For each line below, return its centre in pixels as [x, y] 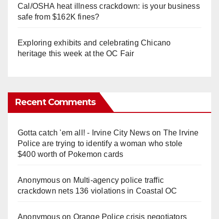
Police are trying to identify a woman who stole [100, 144]
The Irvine [181, 133]
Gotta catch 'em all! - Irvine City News [84, 133]
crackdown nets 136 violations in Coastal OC [98, 191]
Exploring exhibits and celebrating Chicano [94, 43]
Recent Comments [55, 102]
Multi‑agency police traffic [119, 180]
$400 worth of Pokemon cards [71, 154]
